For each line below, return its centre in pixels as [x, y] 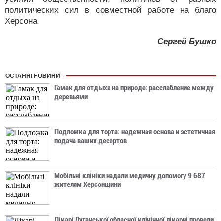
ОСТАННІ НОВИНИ [33, 76]
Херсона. [22, 21]
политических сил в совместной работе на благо [110, 10]
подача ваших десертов [91, 141]
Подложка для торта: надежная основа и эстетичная [135, 132]
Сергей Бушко [187, 42]
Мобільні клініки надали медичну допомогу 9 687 [130, 176]
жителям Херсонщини [88, 184]
